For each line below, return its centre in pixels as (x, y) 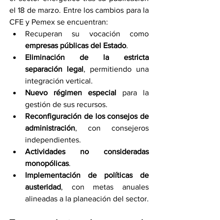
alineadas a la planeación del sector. (87, 198)
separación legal (54, 69)
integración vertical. (59, 81)
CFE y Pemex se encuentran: (59, 22)
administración (50, 128)
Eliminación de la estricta (87, 57)
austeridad (43, 187)
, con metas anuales (105, 187)
